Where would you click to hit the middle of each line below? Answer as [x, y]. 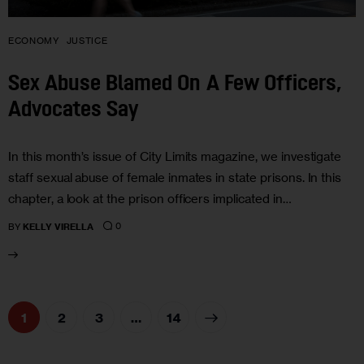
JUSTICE [87, 41]
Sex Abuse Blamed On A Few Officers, [175, 85]
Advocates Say [74, 111]
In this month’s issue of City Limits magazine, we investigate [175, 156]
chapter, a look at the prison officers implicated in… [150, 198]
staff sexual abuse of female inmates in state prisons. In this [175, 177]
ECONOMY [34, 41]
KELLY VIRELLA [58, 226]
